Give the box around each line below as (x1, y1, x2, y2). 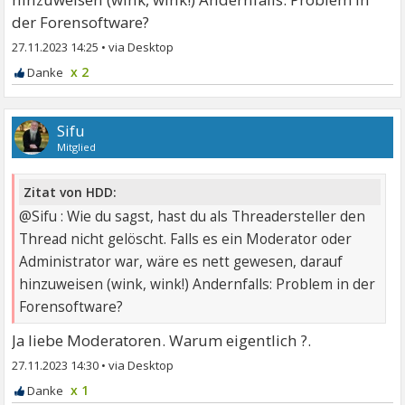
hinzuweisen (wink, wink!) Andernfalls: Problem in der (19, 274, 376, 294)
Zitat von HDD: (24, 183, 118, 201)
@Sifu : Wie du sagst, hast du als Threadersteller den (19, 206, 366, 226)
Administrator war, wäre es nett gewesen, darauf (19, 251, 344, 271)
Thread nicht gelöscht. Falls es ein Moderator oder (19, 229, 353, 249)
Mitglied (57, 140, 97, 155)
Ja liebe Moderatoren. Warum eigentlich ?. (12, 329, 312, 351)
